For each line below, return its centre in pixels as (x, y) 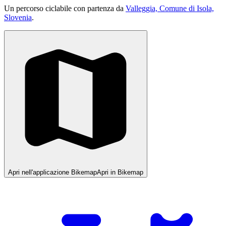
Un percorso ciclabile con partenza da (65, 8)
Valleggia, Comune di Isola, (170, 8)
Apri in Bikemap (120, 172)
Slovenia (18, 17)
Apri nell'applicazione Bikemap (52, 172)
